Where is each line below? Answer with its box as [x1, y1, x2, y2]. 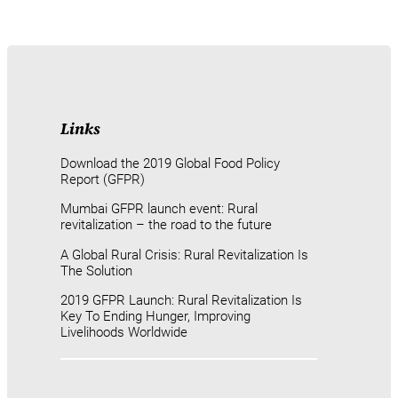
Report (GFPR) [60, 171, 145, 188]
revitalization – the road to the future [60, 217, 272, 234]
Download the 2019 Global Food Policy [60, 155, 280, 172]
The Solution [60, 262, 132, 279]
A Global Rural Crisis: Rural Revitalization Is [60, 246, 308, 263]
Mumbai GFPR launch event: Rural [60, 201, 258, 218]
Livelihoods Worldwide [60, 324, 187, 341]
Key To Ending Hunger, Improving [60, 308, 251, 325]
